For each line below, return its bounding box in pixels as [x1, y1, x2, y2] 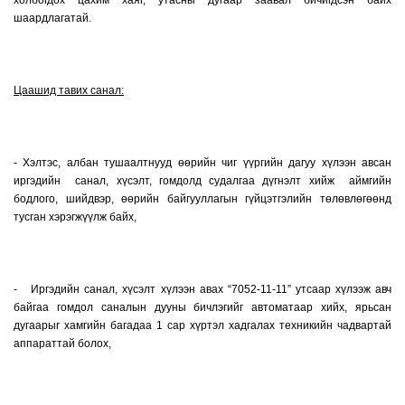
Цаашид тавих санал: [14, 84, 124, 97]
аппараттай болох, [14, 337, 111, 350]
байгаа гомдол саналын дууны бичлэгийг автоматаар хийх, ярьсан [14, 301, 391, 314]
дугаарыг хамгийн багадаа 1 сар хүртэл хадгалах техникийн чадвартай [14, 319, 391, 332]
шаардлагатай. [14, 12, 94, 24]
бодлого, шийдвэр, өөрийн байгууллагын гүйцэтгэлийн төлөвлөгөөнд [14, 193, 391, 205]
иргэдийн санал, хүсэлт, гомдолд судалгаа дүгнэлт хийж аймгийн [14, 174, 391, 187]
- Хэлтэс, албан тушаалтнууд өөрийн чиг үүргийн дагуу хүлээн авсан [14, 156, 391, 169]
